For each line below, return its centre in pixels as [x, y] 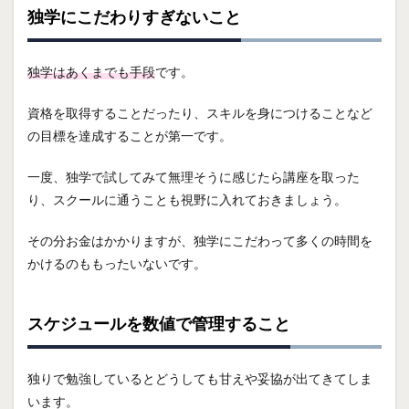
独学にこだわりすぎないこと [134, 16]
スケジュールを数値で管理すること [159, 323]
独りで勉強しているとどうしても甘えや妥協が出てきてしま [200, 378]
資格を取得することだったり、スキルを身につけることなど [200, 112]
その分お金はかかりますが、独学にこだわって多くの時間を [200, 240]
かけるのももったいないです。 [117, 263]
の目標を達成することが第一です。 [130, 135]
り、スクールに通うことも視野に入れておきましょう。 [187, 199]
